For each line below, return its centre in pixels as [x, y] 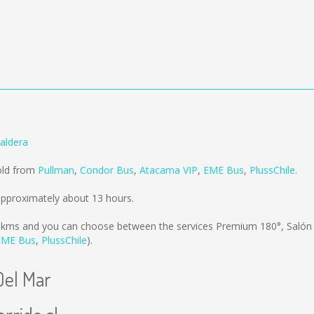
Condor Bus [107, 170]
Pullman [56, 170]
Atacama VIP [169, 170]
